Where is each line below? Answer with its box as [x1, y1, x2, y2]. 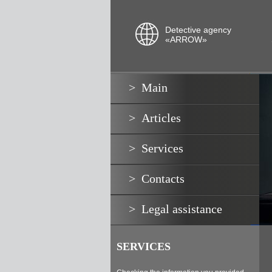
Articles [141, 111, 181, 124]
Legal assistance [141, 202, 222, 216]
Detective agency [165, 25, 231, 35]
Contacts [141, 172, 185, 185]
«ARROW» [165, 35, 207, 44]
